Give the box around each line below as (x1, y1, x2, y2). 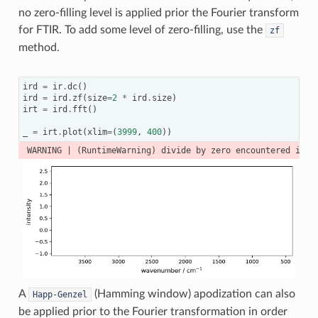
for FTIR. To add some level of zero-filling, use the (18, 24, 265, 36)
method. (18, 42, 60, 54)
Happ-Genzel (32, 289, 87, 300)
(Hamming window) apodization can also (91, 287, 295, 300)
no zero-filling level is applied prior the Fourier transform (18, 7, 299, 19)
